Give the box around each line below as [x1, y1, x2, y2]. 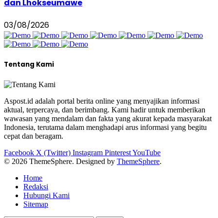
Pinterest [105, 148, 131, 157]
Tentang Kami [4, 59, 54, 69]
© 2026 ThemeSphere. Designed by [4, 157, 117, 165]
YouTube [132, 148, 161, 157]
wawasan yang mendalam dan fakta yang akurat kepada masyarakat [4, 114, 212, 123]
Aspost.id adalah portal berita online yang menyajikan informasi [4, 96, 200, 105]
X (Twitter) [36, 148, 71, 157]
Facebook [4, 148, 34, 157]
